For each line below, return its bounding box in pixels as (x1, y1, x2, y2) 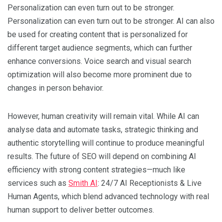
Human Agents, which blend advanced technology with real (7, 192, 209, 202)
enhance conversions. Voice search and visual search (7, 56, 191, 66)
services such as (7, 178, 68, 188)
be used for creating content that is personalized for (7, 30, 188, 40)
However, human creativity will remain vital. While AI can (7, 111, 199, 121)
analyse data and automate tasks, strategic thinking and (7, 125, 198, 135)
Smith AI (68, 178, 98, 188)
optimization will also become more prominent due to (7, 70, 192, 80)
